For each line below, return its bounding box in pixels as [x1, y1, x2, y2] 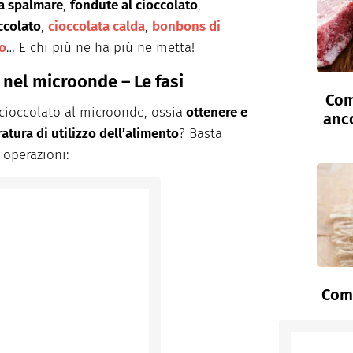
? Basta [179, 125, 222, 143]
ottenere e [183, 104, 247, 121]
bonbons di [152, 18, 221, 35]
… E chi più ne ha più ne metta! [6, 39, 195, 57]
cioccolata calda [48, 18, 145, 35]
